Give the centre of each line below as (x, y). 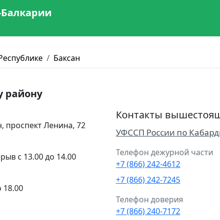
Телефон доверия (150, 199)
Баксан (67, 58)
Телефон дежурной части (165, 152)
